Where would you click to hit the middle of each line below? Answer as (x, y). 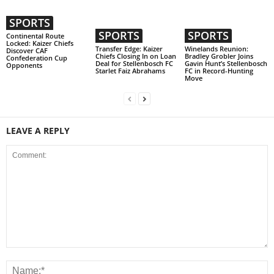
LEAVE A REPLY (38, 131)
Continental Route (35, 36)
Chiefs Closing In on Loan (135, 56)
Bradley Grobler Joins (219, 56)
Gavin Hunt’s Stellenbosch (226, 64)
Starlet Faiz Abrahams (130, 71)
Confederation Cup (37, 58)
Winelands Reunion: (216, 49)
